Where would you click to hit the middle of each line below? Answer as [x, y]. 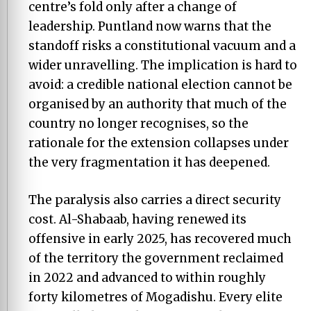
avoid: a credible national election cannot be [160, 85]
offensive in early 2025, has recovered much [160, 238]
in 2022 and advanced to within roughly [147, 277]
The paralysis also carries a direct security [155, 200]
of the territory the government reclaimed [156, 258]
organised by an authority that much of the [158, 104]
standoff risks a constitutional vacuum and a [162, 46]
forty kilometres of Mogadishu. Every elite [155, 297]
